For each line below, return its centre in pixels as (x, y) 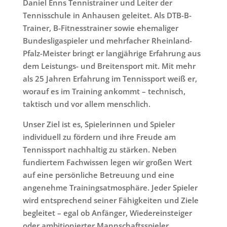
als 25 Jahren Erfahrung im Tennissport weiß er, (110, 79)
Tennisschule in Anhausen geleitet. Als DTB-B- (107, 15)
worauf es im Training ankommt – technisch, (104, 91)
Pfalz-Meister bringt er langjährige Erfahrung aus (111, 53)
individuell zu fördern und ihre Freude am (99, 137)
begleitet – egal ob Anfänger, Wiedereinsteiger (107, 213)
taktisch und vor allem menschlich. (86, 104)
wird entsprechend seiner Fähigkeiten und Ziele (110, 200)
